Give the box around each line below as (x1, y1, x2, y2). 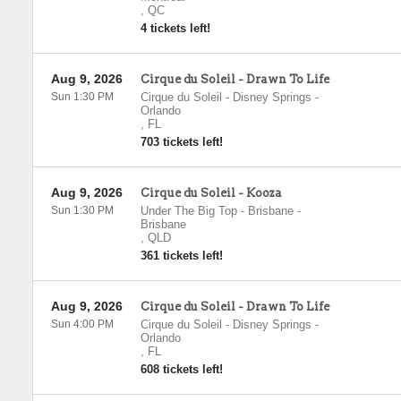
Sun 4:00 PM (50, 318, 114, 330)
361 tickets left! (140, 249, 223, 262)
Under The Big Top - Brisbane (140, 204, 294, 218)
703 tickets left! (140, 135, 223, 149)
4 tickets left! (140, 21, 210, 35)
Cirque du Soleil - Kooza (140, 186, 282, 200)
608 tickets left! (140, 363, 223, 376)
